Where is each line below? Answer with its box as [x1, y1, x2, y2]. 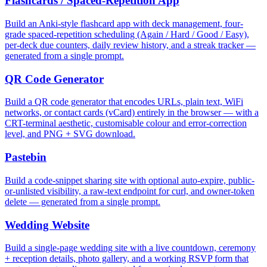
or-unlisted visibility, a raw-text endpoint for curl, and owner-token [5, 185, 254, 196]
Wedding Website [5, 218, 89, 231]
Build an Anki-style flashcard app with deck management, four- [5, 18, 243, 29]
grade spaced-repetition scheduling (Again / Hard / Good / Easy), [5, 29, 249, 39]
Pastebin [5, 151, 46, 164]
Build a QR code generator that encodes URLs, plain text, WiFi [5, 97, 243, 107]
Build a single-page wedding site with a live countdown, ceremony [5, 243, 256, 253]
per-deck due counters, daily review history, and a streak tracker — [5, 39, 256, 50]
